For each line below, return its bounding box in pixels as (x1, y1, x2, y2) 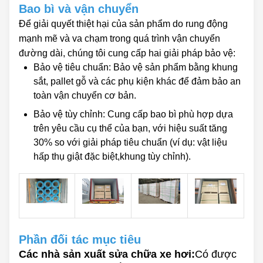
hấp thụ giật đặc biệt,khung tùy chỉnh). (33, 151, 191, 162)
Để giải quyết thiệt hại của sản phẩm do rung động (19, 19, 228, 29)
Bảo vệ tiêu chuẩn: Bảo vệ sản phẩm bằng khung (33, 62, 238, 73)
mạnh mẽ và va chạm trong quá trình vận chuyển (19, 33, 220, 44)
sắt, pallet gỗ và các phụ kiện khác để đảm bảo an (33, 76, 241, 87)
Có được (195, 248, 237, 261)
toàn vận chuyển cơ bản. (33, 90, 136, 101)
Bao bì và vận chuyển (19, 2, 139, 16)
